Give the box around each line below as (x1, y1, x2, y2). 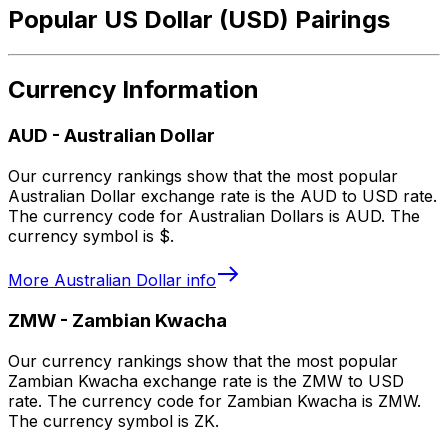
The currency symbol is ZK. (8, 410, 219, 431)
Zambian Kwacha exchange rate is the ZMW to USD (8, 370, 404, 391)
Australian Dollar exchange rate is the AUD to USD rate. (8, 186, 437, 207)
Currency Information (8, 75, 259, 105)
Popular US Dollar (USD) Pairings (8, 4, 390, 34)
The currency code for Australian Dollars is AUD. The (8, 206, 420, 227)
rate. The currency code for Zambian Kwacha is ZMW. (8, 390, 421, 411)
